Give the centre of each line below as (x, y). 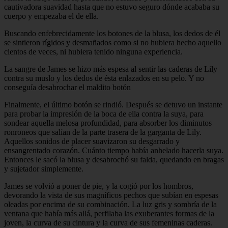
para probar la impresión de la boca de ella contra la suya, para (104, 113)
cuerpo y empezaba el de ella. (51, 16)
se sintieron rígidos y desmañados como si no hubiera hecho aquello (113, 42)
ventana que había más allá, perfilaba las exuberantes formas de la (109, 213)
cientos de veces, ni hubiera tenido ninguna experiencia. (93, 51)
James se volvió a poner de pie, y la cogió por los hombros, (99, 186)
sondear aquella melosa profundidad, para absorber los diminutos (108, 123)
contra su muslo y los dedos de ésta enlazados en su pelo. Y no (104, 78)
